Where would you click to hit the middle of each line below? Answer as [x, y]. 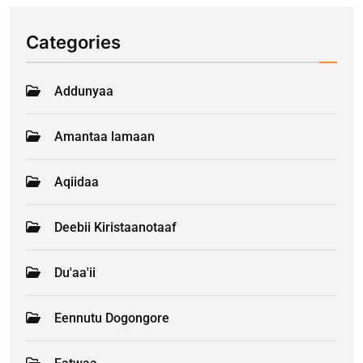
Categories [73, 42]
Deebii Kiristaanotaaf [115, 227]
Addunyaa [84, 91]
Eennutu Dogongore [112, 318]
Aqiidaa [77, 181]
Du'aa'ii [75, 272]
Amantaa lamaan [105, 136]
